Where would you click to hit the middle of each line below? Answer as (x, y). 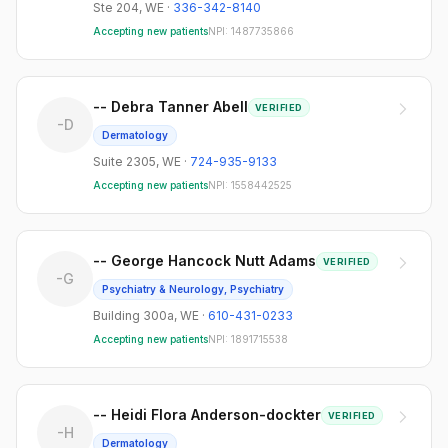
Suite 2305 (124, 161)
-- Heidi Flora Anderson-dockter (207, 414)
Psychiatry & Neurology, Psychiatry (193, 289)
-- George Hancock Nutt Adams (204, 260)
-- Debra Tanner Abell (170, 106)
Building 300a (133, 315)
